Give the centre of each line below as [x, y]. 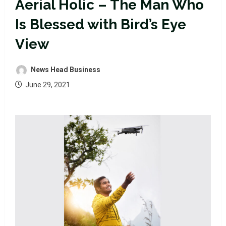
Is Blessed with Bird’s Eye [101, 24]
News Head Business [65, 70]
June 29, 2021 [47, 85]
